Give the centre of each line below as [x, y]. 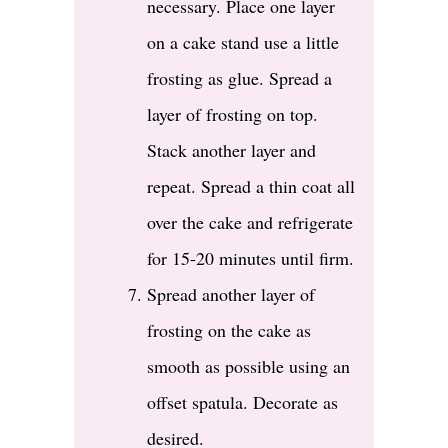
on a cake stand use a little [243, 42]
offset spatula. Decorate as [242, 402]
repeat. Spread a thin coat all [251, 186]
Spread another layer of [231, 294]
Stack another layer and [231, 150]
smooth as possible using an [248, 366]
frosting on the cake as [229, 330]
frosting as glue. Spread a [239, 78]
